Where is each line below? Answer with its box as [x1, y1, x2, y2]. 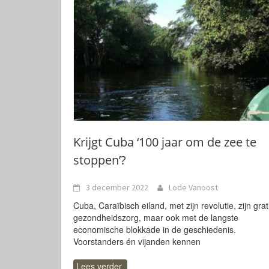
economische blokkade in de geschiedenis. [73, 223, 236, 235]
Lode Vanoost [169, 182, 218, 193]
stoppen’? [73, 152, 126, 168]
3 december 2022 [86, 182, 148, 193]
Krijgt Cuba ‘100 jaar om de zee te [73, 134, 256, 150]
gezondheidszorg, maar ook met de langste [73, 211, 238, 223]
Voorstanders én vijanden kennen [73, 235, 201, 247]
